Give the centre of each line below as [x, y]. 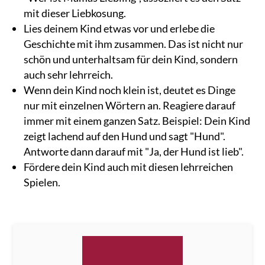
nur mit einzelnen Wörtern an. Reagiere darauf [130, 105]
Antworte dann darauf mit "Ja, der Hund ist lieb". [134, 151]
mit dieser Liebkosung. [75, 13]
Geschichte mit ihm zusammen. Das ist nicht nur [134, 43]
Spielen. [42, 182]
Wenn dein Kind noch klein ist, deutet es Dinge [130, 90]
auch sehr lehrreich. [69, 74]
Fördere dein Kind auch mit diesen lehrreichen [129, 167]
